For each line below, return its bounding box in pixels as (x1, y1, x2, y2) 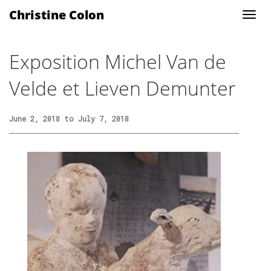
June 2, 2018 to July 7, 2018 (9, 114, 129, 123)
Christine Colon (9, 7, 104, 23)
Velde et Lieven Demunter (9, 75, 235, 101)
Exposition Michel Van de (9, 48, 226, 74)
